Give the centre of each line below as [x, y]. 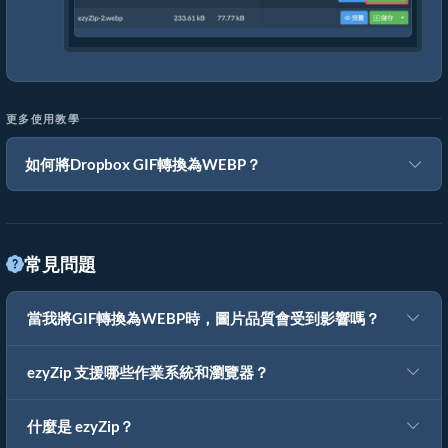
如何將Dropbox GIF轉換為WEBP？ [143, 163]
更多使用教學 [43, 118]
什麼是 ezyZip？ [80, 426]
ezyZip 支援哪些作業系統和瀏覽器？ [148, 372]
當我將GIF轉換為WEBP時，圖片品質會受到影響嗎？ [203, 318]
